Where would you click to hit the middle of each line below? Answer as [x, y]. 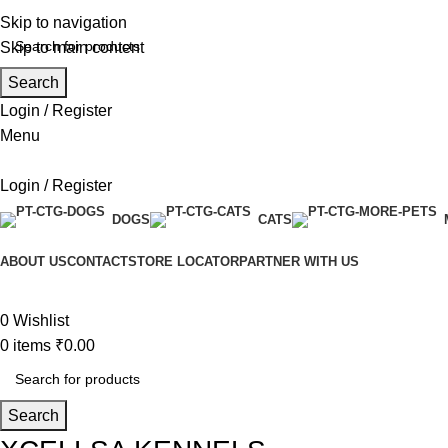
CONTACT [97, 261]
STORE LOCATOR [183, 261]
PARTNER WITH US [299, 261]
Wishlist [41, 320]
